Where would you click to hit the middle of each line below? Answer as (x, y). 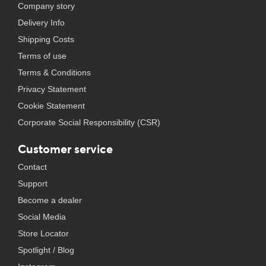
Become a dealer (50, 200)
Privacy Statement (52, 89)
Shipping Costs (46, 39)
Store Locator (43, 233)
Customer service (65, 149)
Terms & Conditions (54, 72)
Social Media (42, 217)
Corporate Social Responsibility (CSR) (89, 122)
